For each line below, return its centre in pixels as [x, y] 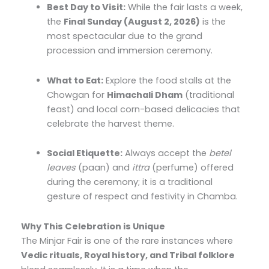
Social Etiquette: [85, 153]
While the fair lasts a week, [184, 8]
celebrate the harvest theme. [111, 123]
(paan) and [104, 168]
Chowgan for [77, 95]
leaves [62, 168]
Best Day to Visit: [86, 8]
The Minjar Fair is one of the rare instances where [127, 241]
